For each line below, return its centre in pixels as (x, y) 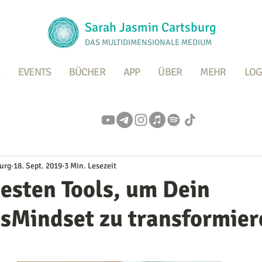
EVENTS (35, 72)
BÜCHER (87, 72)
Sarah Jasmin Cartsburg (152, 27)
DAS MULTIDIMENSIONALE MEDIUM (149, 42)
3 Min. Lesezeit (90, 166)
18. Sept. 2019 (38, 166)
